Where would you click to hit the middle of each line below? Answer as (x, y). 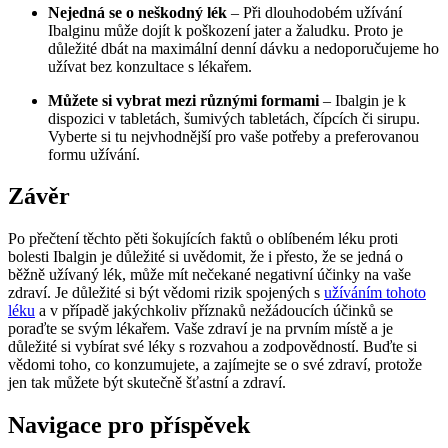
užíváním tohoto (375, 293)
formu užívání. (94, 154)
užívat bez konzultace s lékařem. (150, 66)
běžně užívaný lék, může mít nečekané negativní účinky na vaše (209, 275)
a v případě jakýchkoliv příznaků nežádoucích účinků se (214, 311)
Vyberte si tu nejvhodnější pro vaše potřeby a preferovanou (233, 136)
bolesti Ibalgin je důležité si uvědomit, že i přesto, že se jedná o (205, 257)
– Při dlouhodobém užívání (314, 12)
